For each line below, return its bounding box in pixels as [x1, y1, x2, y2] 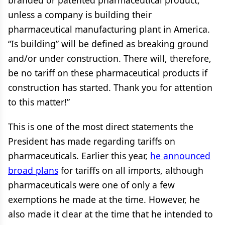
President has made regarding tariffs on [8, 135, 175, 147]
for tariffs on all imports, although [58, 164, 203, 176]
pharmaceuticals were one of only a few [8, 179, 175, 191]
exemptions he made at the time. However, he [8, 193, 200, 205]
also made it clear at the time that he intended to [8, 208, 213, 220]
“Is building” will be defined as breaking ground [8, 38, 208, 50]
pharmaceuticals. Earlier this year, [8, 150, 150, 162]
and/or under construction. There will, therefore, [8, 52, 211, 64]
